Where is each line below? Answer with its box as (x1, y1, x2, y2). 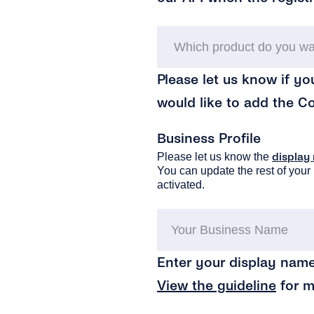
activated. (157, 179, 205, 191)
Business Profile (157, 131, 261, 146)
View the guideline (157, 278, 276, 293)
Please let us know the (157, 151, 272, 163)
